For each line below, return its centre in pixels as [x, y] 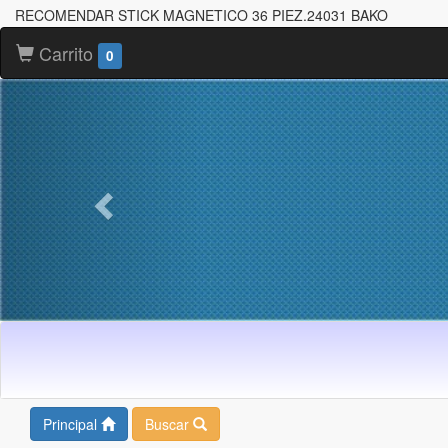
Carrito [66, 53]
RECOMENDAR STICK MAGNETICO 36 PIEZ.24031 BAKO [201, 15]
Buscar [169, 423]
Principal [72, 423]
